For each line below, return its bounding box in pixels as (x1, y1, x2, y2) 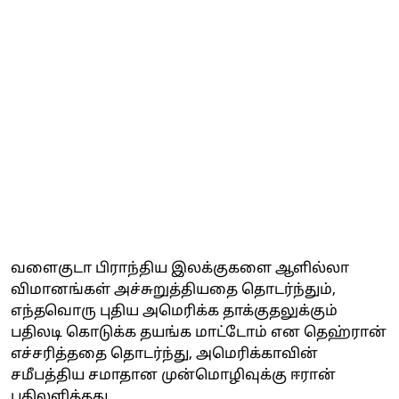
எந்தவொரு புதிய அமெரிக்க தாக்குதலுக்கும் (11, 302, 338, 321)
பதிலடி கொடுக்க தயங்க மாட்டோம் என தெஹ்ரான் (11, 323, 387, 342)
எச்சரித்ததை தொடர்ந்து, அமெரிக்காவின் (11, 345, 318, 363)
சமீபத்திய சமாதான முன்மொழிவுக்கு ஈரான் (11, 366, 336, 385)
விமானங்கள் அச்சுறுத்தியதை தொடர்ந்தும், (11, 281, 336, 299)
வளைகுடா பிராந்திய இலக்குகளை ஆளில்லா (11, 259, 349, 278)
